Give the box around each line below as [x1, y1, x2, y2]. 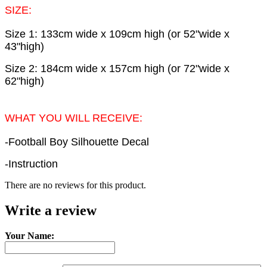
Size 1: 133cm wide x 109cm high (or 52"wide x [5, 28, 229, 41]
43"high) [5, 41, 44, 53]
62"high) [5, 75, 44, 88]
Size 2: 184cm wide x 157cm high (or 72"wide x [5, 63, 229, 75]
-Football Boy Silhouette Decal [5, 136, 149, 148]
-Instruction [5, 158, 58, 170]
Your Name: [5, 230, 54, 241]
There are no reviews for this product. [5, 180, 146, 191]
